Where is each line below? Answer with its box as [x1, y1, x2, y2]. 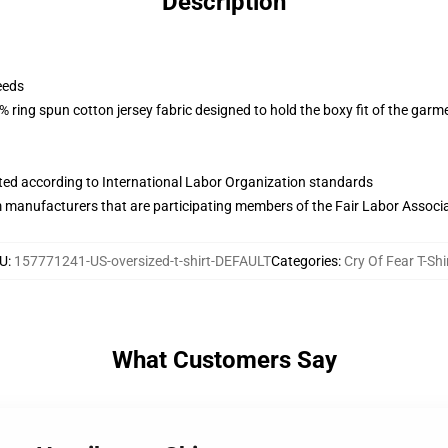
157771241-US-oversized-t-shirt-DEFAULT [14, 253, 271, 269]
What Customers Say [111, 346, 337, 374]
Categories [271, 253, 338, 269]
